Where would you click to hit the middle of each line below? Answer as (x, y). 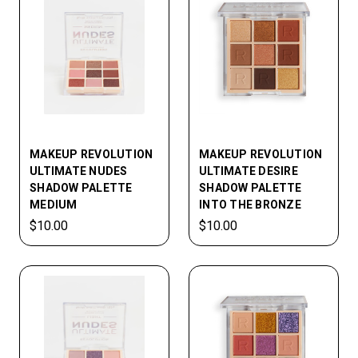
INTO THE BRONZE (250, 205)
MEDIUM (54, 205)
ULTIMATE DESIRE (249, 171)
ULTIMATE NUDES (79, 171)
